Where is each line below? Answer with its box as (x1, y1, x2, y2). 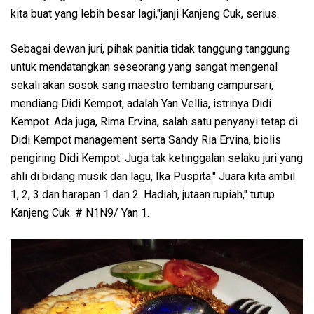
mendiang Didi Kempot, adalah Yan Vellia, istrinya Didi (11, 96, 271, 110)
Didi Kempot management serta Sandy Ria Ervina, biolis (11, 132, 281, 146)
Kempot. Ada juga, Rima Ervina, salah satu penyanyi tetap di (11, 114, 298, 128)
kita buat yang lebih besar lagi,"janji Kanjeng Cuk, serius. (11, 6, 279, 20)
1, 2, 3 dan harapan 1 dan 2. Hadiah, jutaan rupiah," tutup (11, 187, 275, 201)
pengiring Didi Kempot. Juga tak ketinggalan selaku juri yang (11, 151, 303, 165)
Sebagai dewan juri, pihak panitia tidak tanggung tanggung (11, 41, 290, 55)
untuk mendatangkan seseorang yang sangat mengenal (11, 60, 278, 74)
